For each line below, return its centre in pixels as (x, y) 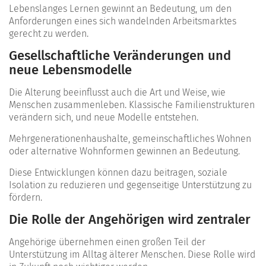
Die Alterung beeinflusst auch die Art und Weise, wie (117, 92)
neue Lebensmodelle (70, 69)
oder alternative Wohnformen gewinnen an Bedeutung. (124, 151)
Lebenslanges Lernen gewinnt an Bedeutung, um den (120, 8)
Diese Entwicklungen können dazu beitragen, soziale (118, 172)
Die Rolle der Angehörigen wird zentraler (130, 219)
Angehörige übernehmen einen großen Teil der (107, 242)
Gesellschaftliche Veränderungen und (120, 55)
